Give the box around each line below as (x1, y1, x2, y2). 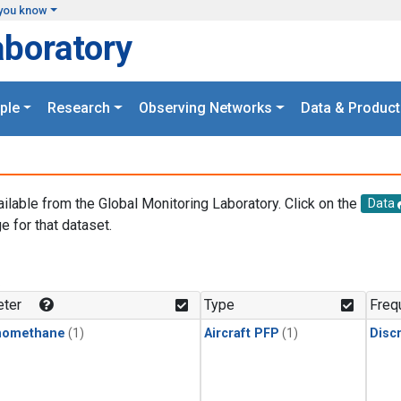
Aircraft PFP (204, 326, 279, 342)
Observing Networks (139, 99, 272, 117)
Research (47, 99, 111, 117)
